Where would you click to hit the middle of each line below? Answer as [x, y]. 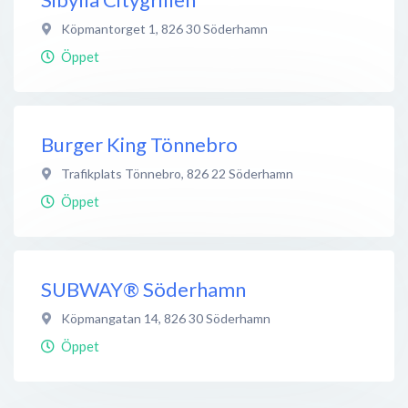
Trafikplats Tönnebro [121, 173]
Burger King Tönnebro [139, 144]
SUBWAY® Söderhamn [143, 289]
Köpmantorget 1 [108, 28]
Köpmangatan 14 [110, 318]
